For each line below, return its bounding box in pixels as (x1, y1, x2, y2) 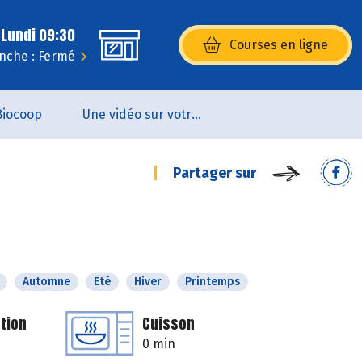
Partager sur (173, 164, 256, 182)
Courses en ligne (229, 37, 328, 53)
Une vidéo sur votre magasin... (192, 107, 201, 122)
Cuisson (142, 313, 195, 335)
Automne (23, 275, 70, 288)
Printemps (185, 275, 240, 288)
